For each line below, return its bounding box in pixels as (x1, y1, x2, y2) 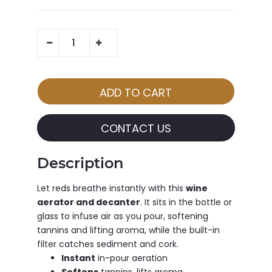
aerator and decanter (36, 196, 140, 209)
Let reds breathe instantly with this (36, 182, 186, 195)
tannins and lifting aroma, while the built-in (36, 224, 220, 237)
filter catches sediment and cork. (36, 238, 178, 251)
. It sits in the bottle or (140, 196, 232, 209)
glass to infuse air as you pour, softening (36, 210, 208, 223)
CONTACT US (100, 121, 171, 137)
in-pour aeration (95, 252, 168, 265)
